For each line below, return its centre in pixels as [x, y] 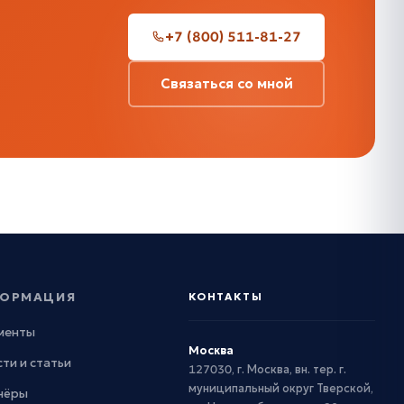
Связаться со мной [226, 83]
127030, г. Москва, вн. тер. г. [267, 369]
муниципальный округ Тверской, [280, 388]
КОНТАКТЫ [225, 296]
